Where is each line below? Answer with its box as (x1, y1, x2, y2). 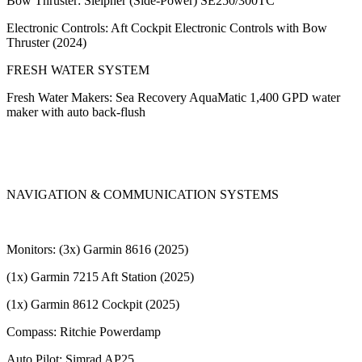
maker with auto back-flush (6, 104, 145, 119)
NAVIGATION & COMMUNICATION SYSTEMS (6, 187, 279, 201)
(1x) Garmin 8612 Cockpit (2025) (6, 297, 179, 311)
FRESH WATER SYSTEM (6, 62, 149, 77)
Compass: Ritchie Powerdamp (6, 324, 161, 339)
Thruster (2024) (6, 35, 86, 49)
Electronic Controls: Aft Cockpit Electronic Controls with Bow (6, 20, 327, 35)
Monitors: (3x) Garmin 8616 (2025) (6, 242, 188, 256)
